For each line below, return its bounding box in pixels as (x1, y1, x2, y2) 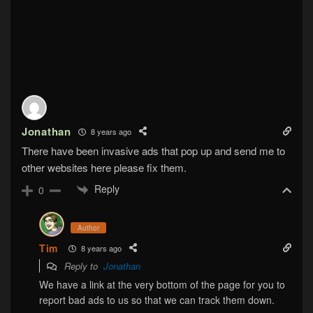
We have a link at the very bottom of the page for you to (39, 277, 285, 292)
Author (78, 223, 99, 233)
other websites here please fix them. (22, 160, 187, 175)
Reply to (61, 259, 103, 273)
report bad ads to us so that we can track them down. (39, 293, 275, 307)
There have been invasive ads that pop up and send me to (22, 143, 285, 159)
